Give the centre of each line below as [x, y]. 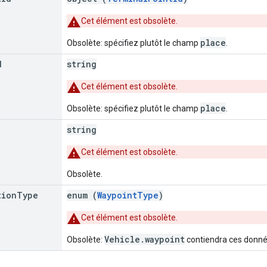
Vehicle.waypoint [145, 239]
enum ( [82, 195]
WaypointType [128, 195]
